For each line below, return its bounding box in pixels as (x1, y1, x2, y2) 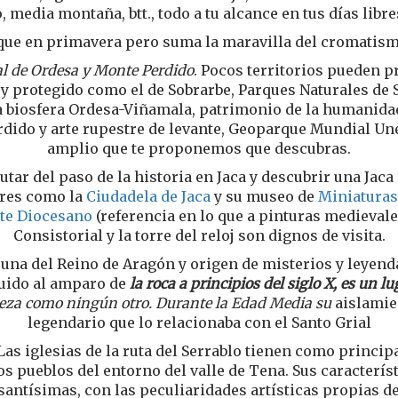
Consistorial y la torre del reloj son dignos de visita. (12, 227, 386, 244)
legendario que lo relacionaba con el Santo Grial (27, 314, 371, 331)
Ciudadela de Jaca (86, 187, 211, 205)
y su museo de (211, 187, 318, 205)
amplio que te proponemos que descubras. (47, 139, 351, 157)
